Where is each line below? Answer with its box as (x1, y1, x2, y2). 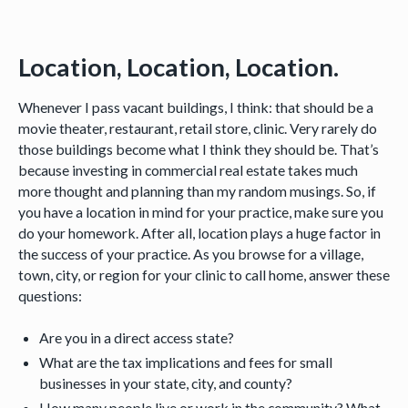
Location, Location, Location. (17, 51, 339, 82)
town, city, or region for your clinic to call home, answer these (17, 265, 390, 283)
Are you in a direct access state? (39, 329, 235, 347)
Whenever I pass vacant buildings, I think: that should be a (17, 97, 373, 116)
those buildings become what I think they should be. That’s (17, 139, 379, 158)
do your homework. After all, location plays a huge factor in (17, 223, 381, 241)
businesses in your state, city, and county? (39, 374, 293, 393)
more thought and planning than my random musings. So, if (17, 181, 376, 199)
